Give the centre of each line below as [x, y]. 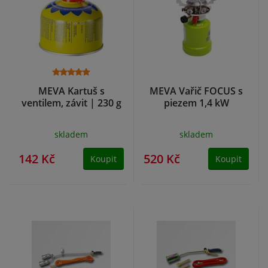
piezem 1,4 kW [196, 103]
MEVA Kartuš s [71, 91]
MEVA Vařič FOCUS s [196, 91]
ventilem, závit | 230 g [71, 103]
